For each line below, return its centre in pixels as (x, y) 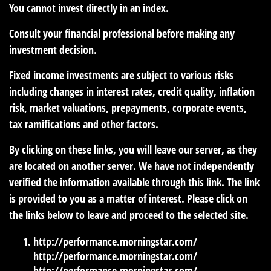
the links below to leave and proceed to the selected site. (129, 215)
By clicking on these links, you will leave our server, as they (133, 150)
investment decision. (53, 50)
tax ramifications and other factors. (84, 124)
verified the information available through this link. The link (134, 182)
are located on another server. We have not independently (132, 166)
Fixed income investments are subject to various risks (121, 75)
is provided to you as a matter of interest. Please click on (128, 199)
